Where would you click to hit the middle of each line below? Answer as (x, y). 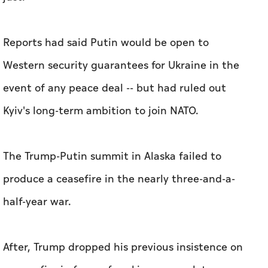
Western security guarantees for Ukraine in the (121, 66)
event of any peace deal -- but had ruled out (115, 89)
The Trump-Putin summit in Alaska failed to (112, 157)
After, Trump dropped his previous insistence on (123, 248)
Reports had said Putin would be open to (106, 43)
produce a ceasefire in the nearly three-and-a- (119, 179)
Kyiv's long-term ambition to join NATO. (101, 111)
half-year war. (37, 202)
